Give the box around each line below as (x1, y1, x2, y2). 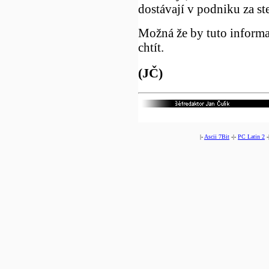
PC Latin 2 (238, 133, 265, 140)
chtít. (138, 40, 164, 54)
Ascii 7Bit (204, 133, 229, 140)
